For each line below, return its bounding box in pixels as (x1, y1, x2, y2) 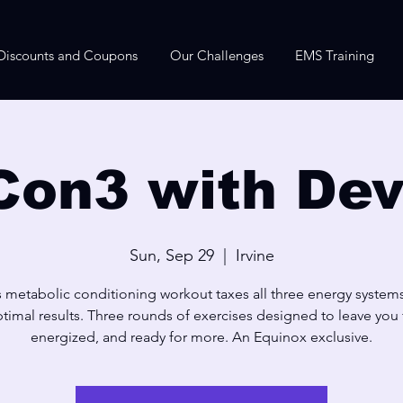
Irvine (235, 246, 274, 265)
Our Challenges (169, 47, 264, 64)
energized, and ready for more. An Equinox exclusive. (31, 328, 372, 345)
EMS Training (294, 47, 374, 64)
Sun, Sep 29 (129, 246, 214, 265)
